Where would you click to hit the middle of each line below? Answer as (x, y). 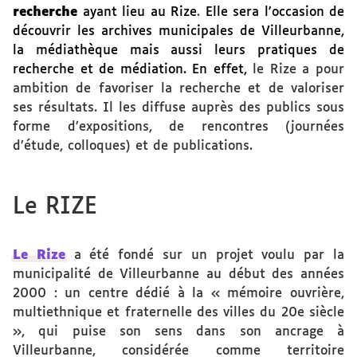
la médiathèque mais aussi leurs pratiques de (178, 51)
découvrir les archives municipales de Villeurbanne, (178, 31)
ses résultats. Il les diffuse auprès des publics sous (178, 108)
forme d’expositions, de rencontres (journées (178, 127)
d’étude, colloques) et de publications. (133, 146)
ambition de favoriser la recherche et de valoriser (178, 89)
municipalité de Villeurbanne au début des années (178, 275)
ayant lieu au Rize (139, 12)
